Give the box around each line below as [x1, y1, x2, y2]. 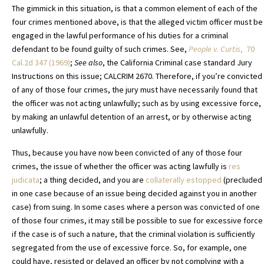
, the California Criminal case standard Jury [103, 57, 252, 68]
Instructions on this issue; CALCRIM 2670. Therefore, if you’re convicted [12, 71, 262, 82]
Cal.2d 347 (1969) [12, 57, 70, 68]
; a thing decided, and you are [39, 174, 146, 186]
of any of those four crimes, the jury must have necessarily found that [12, 84, 258, 95]
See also [74, 57, 103, 68]
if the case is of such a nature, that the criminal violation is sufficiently [12, 229, 255, 240]
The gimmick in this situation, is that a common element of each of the [12, 3, 258, 14]
